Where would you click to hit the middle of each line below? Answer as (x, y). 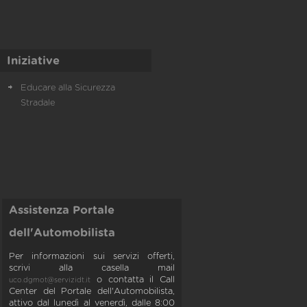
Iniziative (33, 61)
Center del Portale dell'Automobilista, (92, 292)
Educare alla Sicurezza (68, 88)
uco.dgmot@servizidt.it (50, 280)
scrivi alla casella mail (92, 268)
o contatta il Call (133, 280)
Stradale (38, 103)
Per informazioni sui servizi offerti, (92, 257)
